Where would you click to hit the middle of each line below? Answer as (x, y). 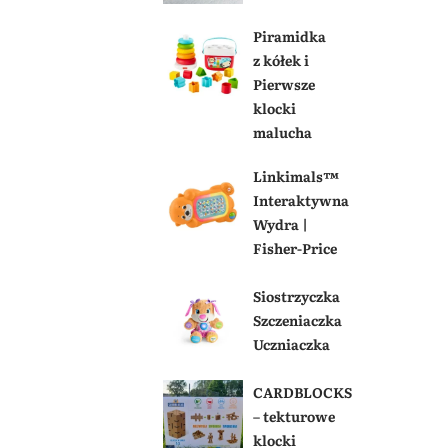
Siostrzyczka (296, 295)
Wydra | (280, 223)
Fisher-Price (294, 247)
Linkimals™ (295, 175)
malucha (282, 131)
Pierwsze (283, 83)
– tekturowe (293, 415)
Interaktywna (300, 199)
